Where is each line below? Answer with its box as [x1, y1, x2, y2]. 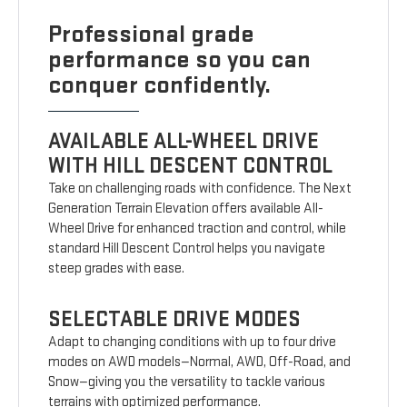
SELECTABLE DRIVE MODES [48, 305, 302, 333]
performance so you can [48, 44, 312, 74]
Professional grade [48, 18, 255, 49]
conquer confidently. [48, 69, 272, 100]
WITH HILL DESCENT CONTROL [48, 152, 333, 179]
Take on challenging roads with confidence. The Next [48, 179, 352, 197]
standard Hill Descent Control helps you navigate [48, 239, 326, 257]
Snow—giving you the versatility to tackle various [48, 372, 326, 391]
